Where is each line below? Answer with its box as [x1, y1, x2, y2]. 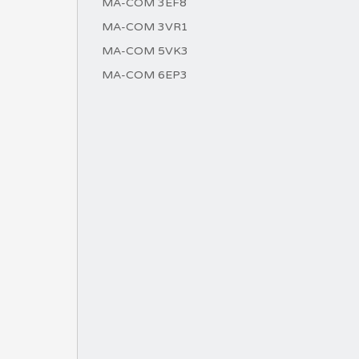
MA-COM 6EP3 [102, 68, 188, 82]
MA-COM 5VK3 [102, 44, 188, 58]
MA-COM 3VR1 [102, 20, 188, 34]
